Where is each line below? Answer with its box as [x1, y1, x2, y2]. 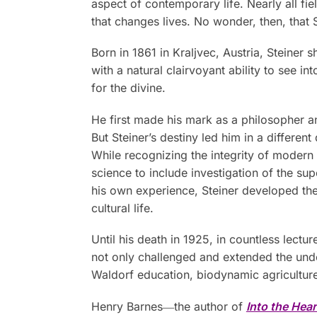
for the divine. [91, 81, 166, 96]
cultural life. [91, 200, 154, 215]
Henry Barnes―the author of [91, 299, 246, 313]
